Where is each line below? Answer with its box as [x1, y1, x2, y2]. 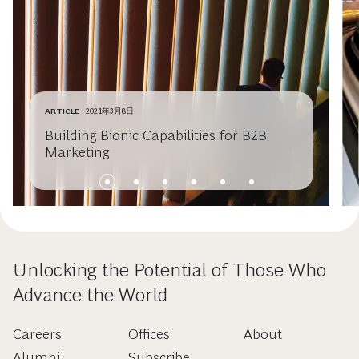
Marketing [45, 143, 109, 160]
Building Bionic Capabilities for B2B [45, 127, 267, 143]
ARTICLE [45, 106, 79, 115]
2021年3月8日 [86, 106, 134, 115]
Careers [13, 325, 62, 342]
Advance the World [13, 283, 167, 305]
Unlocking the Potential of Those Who [13, 258, 326, 280]
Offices [127, 325, 170, 342]
